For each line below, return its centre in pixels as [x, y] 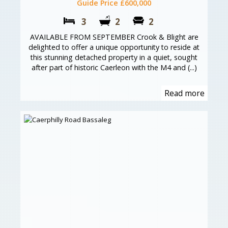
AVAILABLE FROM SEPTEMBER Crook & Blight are [114, 37]
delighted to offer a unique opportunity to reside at [114, 47]
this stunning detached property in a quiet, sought [114, 58]
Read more [184, 93]
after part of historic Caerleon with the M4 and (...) [114, 68]
